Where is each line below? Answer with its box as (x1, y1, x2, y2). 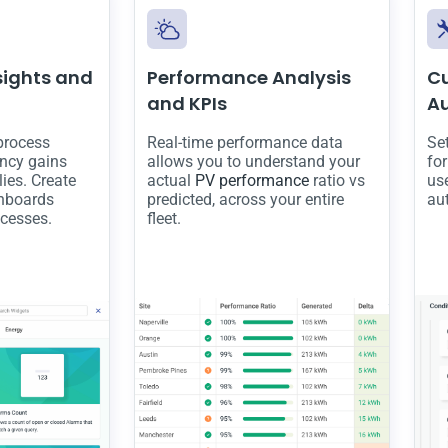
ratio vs (309, 170, 365, 190)
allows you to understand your (147, 151, 360, 171)
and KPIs (147, 90, 227, 116)
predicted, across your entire (147, 189, 344, 209)
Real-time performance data (147, 132, 343, 152)
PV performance (195, 170, 309, 190)
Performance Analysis (147, 64, 351, 90)
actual (147, 170, 195, 190)
